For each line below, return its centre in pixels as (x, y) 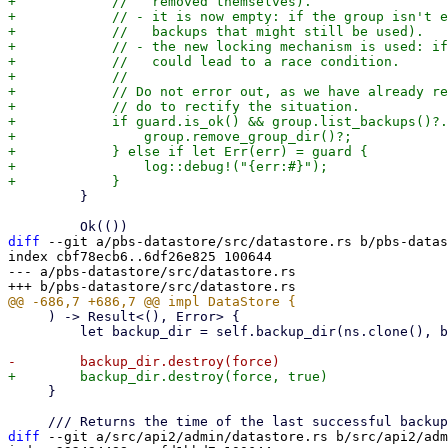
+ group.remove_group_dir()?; (180, 136)
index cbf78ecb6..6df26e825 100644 (140, 256)
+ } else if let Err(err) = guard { (188, 151)
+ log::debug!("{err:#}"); (168, 166)
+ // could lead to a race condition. (204, 61)
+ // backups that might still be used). (216, 31)
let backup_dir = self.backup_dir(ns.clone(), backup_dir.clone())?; (44, 331)
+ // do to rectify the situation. (184, 106)
